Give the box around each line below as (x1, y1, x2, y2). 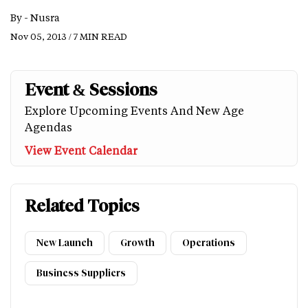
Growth (120, 236, 155, 249)
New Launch (36, 236, 93, 249)
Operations (182, 236, 235, 249)
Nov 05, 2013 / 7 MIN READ (10, 30, 127, 42)
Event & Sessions (25, 79, 157, 100)
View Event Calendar (25, 142, 137, 157)
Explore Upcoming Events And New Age (25, 102, 244, 118)
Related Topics (25, 195, 140, 216)
